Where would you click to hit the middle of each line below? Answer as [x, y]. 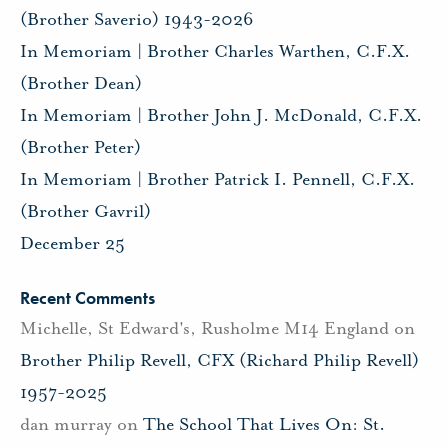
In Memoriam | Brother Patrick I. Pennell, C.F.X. [217, 179]
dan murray [66, 423]
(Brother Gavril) [85, 211]
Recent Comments [87, 298]
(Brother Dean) [81, 83]
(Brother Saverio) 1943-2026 [137, 19]
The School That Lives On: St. [264, 423]
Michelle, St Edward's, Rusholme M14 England [204, 327]
